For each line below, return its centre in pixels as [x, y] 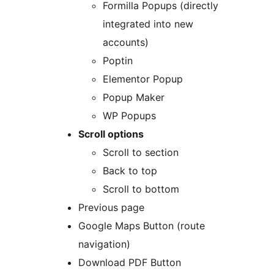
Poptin [118, 61]
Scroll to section [141, 153]
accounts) [126, 43]
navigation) [104, 244]
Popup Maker [134, 98]
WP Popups [129, 116]
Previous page [111, 208]
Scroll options [111, 134]
